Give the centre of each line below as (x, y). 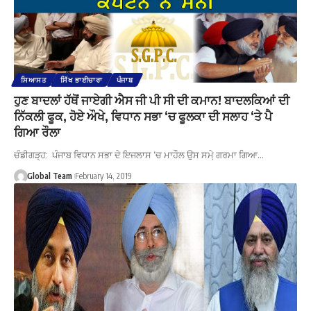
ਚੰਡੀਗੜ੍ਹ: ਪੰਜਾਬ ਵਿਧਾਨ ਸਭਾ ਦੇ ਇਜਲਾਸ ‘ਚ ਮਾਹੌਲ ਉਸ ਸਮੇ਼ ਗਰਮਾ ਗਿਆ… (139, 154)
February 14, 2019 (103, 176)
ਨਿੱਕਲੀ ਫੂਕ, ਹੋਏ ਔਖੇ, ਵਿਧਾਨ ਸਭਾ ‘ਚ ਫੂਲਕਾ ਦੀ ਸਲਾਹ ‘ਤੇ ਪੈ (143, 116)
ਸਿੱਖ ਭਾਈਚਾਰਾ (81, 79)
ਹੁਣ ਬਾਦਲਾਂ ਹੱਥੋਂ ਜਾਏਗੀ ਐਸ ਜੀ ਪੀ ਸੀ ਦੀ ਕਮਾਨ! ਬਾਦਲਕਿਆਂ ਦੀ (152, 100)
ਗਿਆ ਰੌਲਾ (37, 132)
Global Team (49, 176)
